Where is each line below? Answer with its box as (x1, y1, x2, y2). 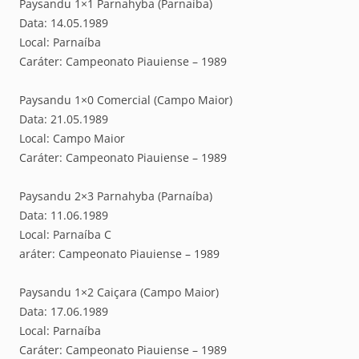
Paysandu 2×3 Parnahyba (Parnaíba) (19, 188, 212, 204)
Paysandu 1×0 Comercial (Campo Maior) (19, 92, 232, 108)
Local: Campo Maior (19, 131, 125, 147)
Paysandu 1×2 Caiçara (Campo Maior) (19, 284, 219, 301)
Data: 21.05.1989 (19, 111, 108, 127)
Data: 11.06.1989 (19, 208, 108, 224)
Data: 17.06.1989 (19, 304, 108, 320)
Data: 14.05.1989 (19, 15, 108, 31)
